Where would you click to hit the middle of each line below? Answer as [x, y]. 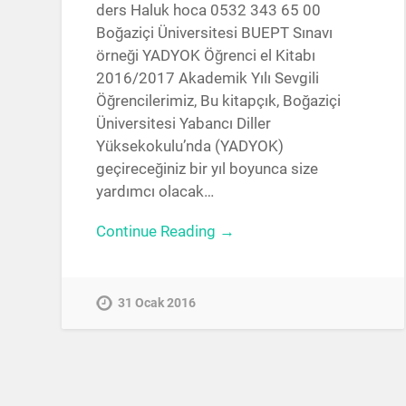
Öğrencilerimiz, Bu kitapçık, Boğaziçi [219, 101]
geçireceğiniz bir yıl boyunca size [208, 169]
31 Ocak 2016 [157, 303]
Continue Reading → [166, 232]
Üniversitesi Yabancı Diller [184, 124]
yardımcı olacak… [155, 192]
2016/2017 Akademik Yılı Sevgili [208, 78]
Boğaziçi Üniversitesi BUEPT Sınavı [215, 33]
